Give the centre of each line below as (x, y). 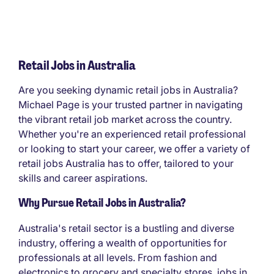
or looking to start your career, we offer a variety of (134, 149)
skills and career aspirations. (83, 178)
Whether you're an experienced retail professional (132, 134)
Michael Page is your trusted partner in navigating (131, 105)
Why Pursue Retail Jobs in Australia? (102, 203)
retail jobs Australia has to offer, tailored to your (126, 164)
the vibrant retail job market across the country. (125, 120)
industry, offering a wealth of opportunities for (123, 243)
